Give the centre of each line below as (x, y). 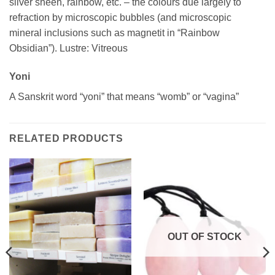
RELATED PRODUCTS (66, 138)
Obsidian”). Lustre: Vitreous (68, 48)
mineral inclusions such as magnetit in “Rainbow (114, 33)
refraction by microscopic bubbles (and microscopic (120, 18)
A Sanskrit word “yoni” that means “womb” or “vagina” (124, 96)
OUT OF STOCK (205, 237)
